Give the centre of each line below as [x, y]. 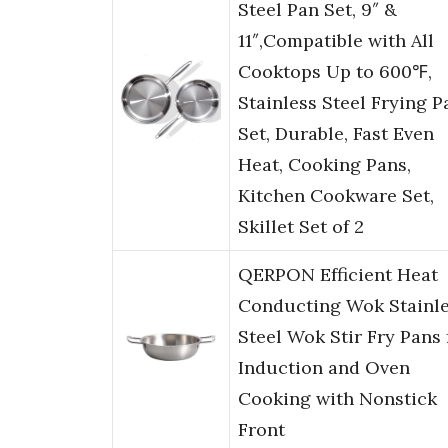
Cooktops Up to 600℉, [335, 72]
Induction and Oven [324, 368]
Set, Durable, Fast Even [336, 134]
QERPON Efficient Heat [338, 275]
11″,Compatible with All [336, 41]
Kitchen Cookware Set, [336, 196]
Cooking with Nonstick [337, 399]
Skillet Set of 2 [301, 227]
